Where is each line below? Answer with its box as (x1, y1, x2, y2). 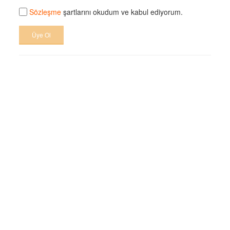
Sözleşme (29, 7, 62, 17)
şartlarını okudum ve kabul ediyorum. (61, 7, 183, 17)
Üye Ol (32, 30, 51, 39)
